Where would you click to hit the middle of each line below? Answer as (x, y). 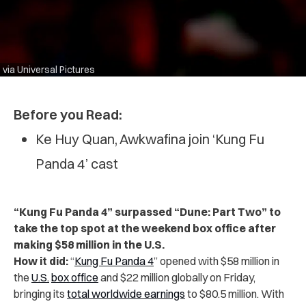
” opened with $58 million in (217, 261)
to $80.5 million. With (235, 293)
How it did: (41, 261)
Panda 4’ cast (77, 163)
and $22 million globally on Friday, (177, 277)
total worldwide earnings (126, 293)
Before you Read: (68, 114)
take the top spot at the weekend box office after (145, 228)
